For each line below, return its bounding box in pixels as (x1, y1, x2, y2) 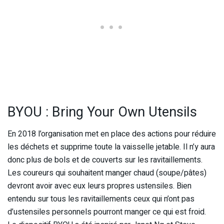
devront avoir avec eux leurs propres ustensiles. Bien (7, 180, 191, 192)
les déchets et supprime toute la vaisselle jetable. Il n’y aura (7, 141, 215, 153)
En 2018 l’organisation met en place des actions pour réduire (7, 128, 216, 140)
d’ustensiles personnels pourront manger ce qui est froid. (7, 206, 206, 218)
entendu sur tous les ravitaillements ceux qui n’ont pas (7, 193, 194, 205)
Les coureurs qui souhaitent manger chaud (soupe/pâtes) (7, 167, 206, 179)
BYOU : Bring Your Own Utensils (7, 101, 197, 122)
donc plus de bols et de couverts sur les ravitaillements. (7, 154, 202, 166)
